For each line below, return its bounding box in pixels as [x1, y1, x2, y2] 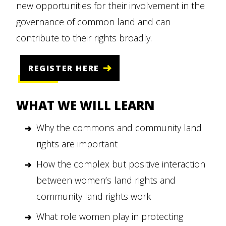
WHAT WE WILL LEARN [16, 97, 155, 114]
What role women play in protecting [36, 210, 183, 223]
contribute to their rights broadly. [16, 32, 152, 44]
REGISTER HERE [28, 62, 99, 74]
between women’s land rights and [36, 174, 176, 187]
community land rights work [36, 190, 151, 203]
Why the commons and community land [36, 122, 202, 134]
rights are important [36, 138, 118, 150]
